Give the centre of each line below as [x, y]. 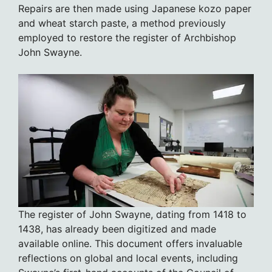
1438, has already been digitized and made [117, 229]
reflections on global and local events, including [128, 258]
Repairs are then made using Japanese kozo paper [135, 8]
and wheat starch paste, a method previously [122, 23]
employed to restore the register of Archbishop [127, 37]
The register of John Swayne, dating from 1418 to [132, 214]
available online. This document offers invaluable [130, 243]
